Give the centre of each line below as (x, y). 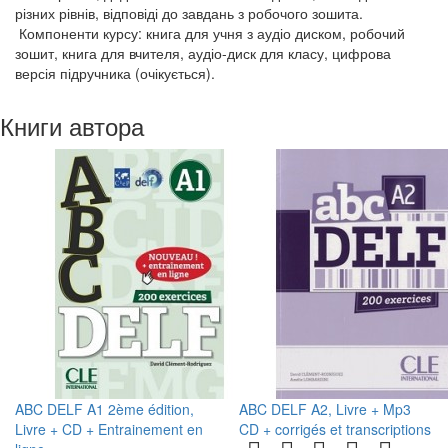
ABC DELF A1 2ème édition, (104, 409)
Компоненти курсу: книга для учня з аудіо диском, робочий (210, 33)
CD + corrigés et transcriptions (335, 429)
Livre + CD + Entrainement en (109, 429)
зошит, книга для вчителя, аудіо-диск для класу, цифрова (203, 53)
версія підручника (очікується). (115, 73)
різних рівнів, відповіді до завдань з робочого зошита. (189, 13)
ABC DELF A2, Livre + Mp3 (325, 409)
